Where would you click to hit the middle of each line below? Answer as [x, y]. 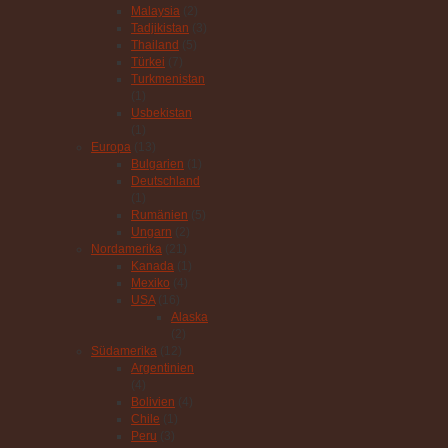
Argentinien [163, 368]
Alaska [190, 317]
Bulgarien [158, 164]
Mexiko [151, 283]
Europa [111, 147]
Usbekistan [162, 113]
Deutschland [166, 181]
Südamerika [124, 351]
